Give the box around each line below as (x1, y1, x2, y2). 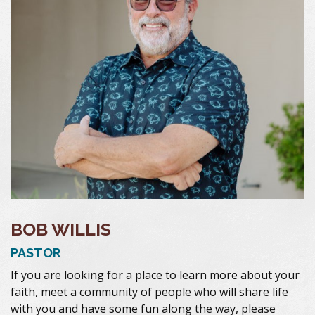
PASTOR (11, 245, 60, 261)
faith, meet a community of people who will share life (11, 284, 288, 300)
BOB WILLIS (11, 219, 111, 240)
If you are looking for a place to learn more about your (11, 267, 300, 283)
